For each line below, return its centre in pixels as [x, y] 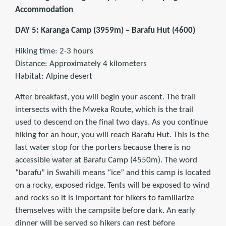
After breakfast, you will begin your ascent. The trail [105, 97]
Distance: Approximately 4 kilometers [81, 64]
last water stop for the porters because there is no [103, 148]
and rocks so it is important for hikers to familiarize [105, 198]
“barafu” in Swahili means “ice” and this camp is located [113, 173]
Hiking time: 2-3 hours [54, 51]
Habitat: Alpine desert [54, 77]
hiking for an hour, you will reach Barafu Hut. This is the [112, 135]
